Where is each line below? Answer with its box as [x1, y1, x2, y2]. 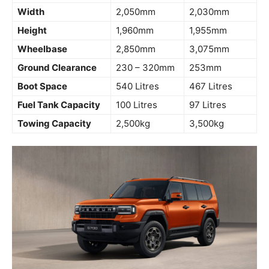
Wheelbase [17, 43, 67, 55]
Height [17, 25, 47, 37]
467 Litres [189, 80, 232, 92]
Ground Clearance [17, 62, 97, 74]
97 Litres [189, 99, 226, 111]
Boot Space [17, 80, 67, 92]
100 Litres [116, 99, 157, 111]
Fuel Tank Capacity [17, 99, 100, 111]
